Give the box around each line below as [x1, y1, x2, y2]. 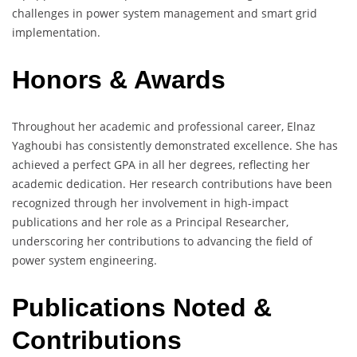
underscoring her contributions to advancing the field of [12, 233, 312, 249]
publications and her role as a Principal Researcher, [12, 214, 288, 230]
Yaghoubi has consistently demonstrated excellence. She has [12, 138, 338, 154]
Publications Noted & [12, 292, 272, 322]
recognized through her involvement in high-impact [12, 195, 288, 211]
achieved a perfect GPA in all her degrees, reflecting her [12, 157, 310, 173]
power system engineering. [12, 253, 157, 269]
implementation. [12, 25, 100, 41]
